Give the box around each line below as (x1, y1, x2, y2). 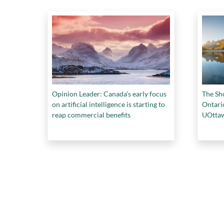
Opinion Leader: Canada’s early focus (52, 89, 166, 98)
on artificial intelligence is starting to (52, 99, 165, 108)
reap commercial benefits (52, 110, 130, 119)
